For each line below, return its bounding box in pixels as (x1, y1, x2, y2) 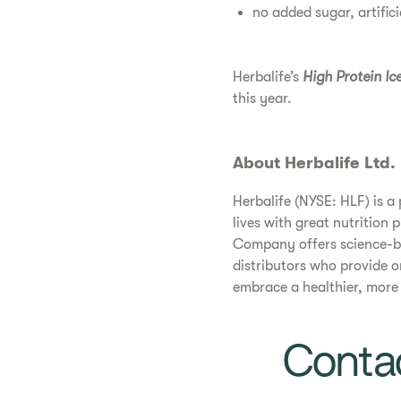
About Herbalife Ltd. (232, 153, 396, 174)
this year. (232, 90, 292, 107)
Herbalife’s (232, 69, 303, 86)
